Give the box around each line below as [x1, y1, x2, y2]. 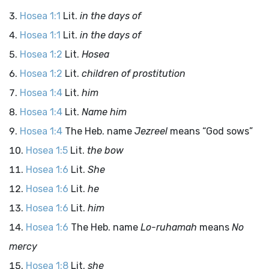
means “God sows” [168, 125, 253, 137]
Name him [82, 106, 127, 118]
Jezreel [134, 125, 168, 137]
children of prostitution [82, 68, 186, 79]
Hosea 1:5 [26, 145, 68, 156]
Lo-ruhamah [141, 222, 197, 233]
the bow [87, 145, 124, 156]
